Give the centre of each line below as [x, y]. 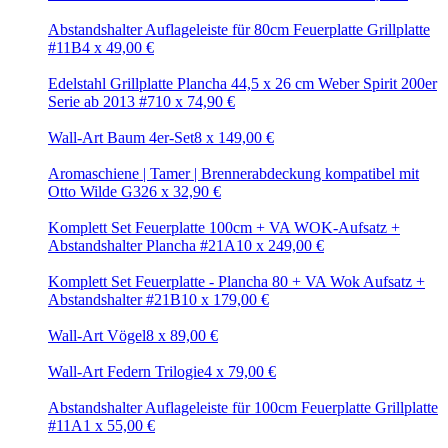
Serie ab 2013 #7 [101, 101]
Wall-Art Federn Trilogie [126, 371]
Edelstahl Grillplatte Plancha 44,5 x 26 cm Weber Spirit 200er [242, 83]
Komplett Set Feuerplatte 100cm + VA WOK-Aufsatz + [224, 227]
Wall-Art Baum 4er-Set [121, 137]
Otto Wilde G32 [98, 191]
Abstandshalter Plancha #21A [142, 245]
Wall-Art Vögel [97, 335]
